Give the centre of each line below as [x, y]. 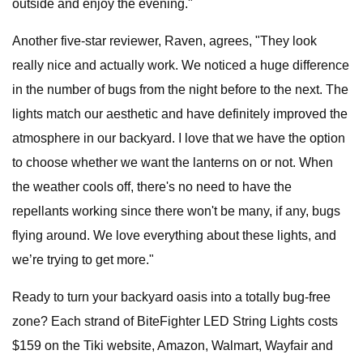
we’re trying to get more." [83, 260]
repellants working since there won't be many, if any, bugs [176, 211]
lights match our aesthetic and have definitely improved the [180, 114]
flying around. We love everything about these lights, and [174, 235]
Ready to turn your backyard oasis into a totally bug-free [171, 297]
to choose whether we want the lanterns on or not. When [173, 162]
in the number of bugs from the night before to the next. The [180, 90]
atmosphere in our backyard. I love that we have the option [179, 138]
